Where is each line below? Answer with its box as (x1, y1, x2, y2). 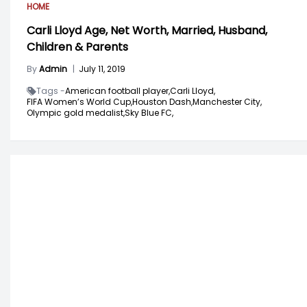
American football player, (65, 85, 170, 97)
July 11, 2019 (79, 63, 125, 75)
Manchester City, (193, 96, 262, 108)
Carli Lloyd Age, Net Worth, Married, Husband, (27, 23, 267, 39)
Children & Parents (27, 39, 128, 56)
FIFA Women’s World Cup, (27, 96, 132, 108)
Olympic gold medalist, (27, 107, 125, 119)
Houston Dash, (132, 96, 193, 108)
